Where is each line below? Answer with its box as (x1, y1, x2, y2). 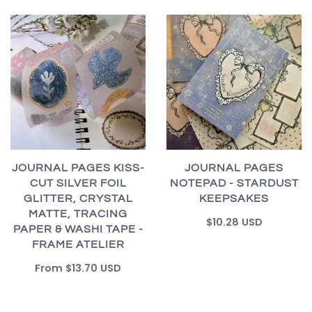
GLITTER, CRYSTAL (23, 193, 133, 205)
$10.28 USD (205, 215, 263, 230)
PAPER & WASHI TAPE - (13, 224, 143, 235)
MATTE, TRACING (29, 208, 127, 220)
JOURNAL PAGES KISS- (11, 162, 145, 174)
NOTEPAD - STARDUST (169, 178, 299, 189)
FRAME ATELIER (31, 239, 125, 251)
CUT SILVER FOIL (29, 178, 127, 189)
